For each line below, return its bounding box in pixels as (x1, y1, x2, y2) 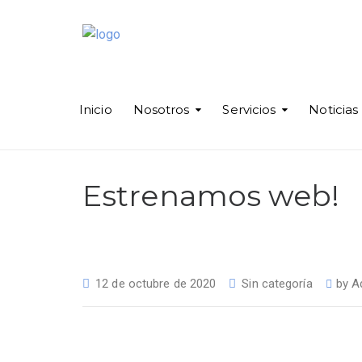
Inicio (79, 101, 112, 117)
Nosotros (133, 101, 190, 117)
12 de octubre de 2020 (95, 276, 217, 292)
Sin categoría (242, 276, 313, 292)
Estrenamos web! (82, 178, 340, 214)
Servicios (222, 101, 276, 117)
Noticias (309, 101, 359, 117)
